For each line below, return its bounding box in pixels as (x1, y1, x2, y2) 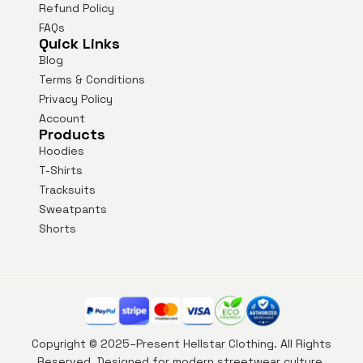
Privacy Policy (39, 92, 113, 107)
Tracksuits (39, 182, 96, 198)
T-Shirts (39, 163, 83, 178)
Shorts (39, 221, 76, 237)
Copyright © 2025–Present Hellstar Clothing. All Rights (32, 335, 331, 351)
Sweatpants (39, 202, 107, 217)
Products (39, 125, 105, 144)
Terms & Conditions (39, 72, 145, 88)
